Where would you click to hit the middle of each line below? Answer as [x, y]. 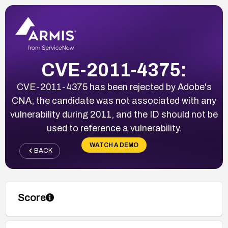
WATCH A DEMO [114, 145]
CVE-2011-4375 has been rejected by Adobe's [114, 87]
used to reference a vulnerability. [114, 128]
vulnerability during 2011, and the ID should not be [114, 114]
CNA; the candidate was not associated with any [114, 101]
